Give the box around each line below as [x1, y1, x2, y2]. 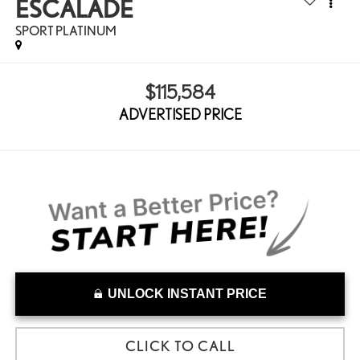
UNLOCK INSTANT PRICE [107, 287, 267, 301]
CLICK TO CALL [125, 337, 235, 355]
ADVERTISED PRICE [118, 105, 242, 123]
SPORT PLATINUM [14, 23, 117, 39]
